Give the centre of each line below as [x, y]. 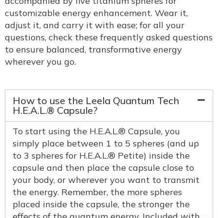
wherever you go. [40, 62]
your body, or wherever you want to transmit [106, 180]
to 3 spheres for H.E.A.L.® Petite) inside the [101, 156]
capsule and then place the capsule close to [103, 168]
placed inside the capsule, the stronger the [101, 204]
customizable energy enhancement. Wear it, [96, 13]
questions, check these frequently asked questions [109, 37]
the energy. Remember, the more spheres [97, 192]
